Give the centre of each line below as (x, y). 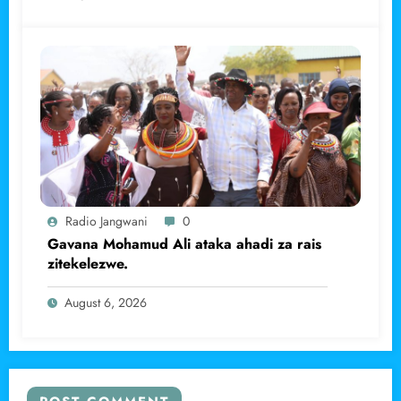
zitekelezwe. (88, 263)
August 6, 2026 (106, 302)
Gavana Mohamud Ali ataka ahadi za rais (184, 243)
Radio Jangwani (107, 221)
